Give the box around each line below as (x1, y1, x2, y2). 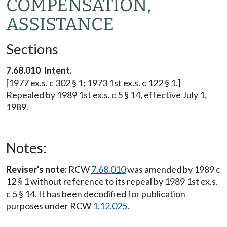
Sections (6, 41, 58, 57)
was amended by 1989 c (126, 164, 220, 175)
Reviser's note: (6, 164, 67, 175)
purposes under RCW (6, 200, 93, 211)
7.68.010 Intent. (6, 65, 72, 76)
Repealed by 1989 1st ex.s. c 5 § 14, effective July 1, (6, 89, 207, 100)
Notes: (6, 139, 47, 156)
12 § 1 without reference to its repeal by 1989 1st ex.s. (6, 176, 218, 187)
